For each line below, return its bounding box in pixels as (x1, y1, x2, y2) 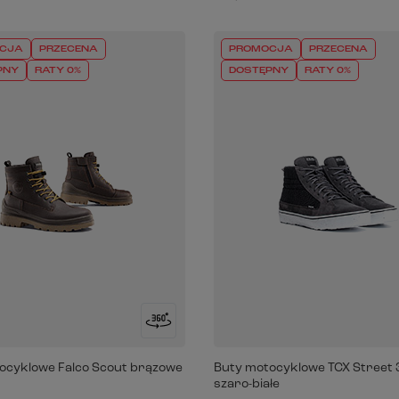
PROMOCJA (228, 45, 293, 54)
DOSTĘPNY (228, 66, 289, 76)
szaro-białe (213, 378, 280, 391)
